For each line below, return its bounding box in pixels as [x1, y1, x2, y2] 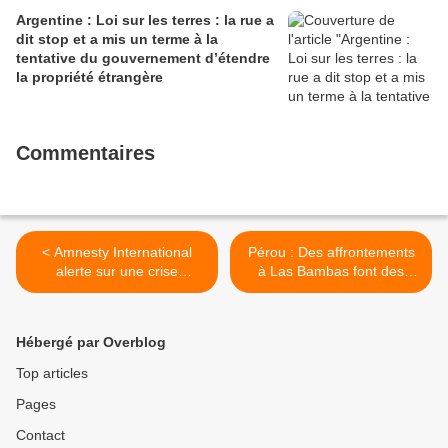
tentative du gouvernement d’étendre [16, 50, 270, 67]
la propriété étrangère [16, 69, 163, 86]
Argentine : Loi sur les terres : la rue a [16, 12, 274, 29]
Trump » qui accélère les [39, 320, 195, 337]
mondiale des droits [55, 282, 179, 299]
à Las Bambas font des [258, 263, 404, 280]
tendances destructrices [41, 339, 193, 356]
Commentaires [16, 142, 155, 165]
